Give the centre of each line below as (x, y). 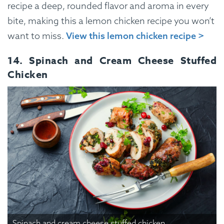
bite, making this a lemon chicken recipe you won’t (111, 21)
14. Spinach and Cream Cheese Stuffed (112, 60)
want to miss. (37, 36)
